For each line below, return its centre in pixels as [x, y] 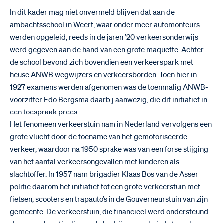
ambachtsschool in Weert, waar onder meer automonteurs [105, 25]
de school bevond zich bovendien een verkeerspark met [102, 62]
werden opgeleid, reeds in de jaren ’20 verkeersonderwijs [104, 37]
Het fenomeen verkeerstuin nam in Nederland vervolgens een [111, 124]
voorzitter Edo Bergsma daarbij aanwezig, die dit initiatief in [109, 100]
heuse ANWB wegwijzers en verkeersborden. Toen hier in [103, 75]
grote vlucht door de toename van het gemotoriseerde [99, 137]
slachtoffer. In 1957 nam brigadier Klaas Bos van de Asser [104, 174]
